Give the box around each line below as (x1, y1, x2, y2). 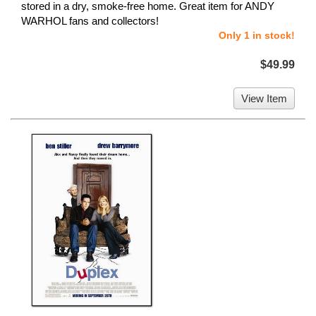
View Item (241, 92, 287, 105)
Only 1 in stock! (219, 30, 295, 42)
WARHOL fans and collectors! (21, 15, 159, 28)
